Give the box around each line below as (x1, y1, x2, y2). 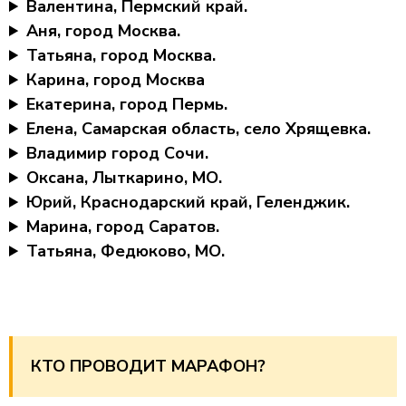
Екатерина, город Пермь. (26, 93, 228, 115)
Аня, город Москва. (26, 20, 181, 42)
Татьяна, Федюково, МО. (26, 240, 226, 262)
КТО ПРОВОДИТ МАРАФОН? (31, 355, 266, 377)
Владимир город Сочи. (26, 142, 209, 164)
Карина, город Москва (26, 69, 206, 91)
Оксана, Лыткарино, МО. (26, 167, 223, 188)
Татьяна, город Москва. (26, 44, 217, 66)
